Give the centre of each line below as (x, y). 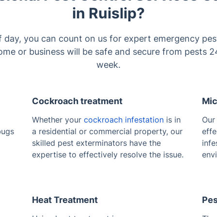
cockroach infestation (124, 119)
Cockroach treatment (77, 101)
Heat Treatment (65, 200)
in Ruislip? (108, 13)
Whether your (58, 119)
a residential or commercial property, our (107, 131)
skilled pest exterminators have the (96, 143)
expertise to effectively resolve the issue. (108, 154)
